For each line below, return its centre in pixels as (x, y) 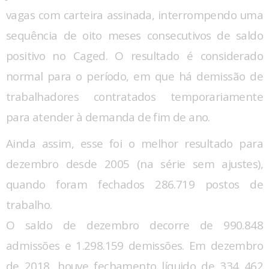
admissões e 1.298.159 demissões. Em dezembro (134, 245)
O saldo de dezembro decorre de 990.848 (134, 225)
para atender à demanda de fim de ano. (108, 117)
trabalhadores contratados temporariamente (134, 96)
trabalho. (29, 204)
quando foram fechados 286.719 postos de (134, 184)
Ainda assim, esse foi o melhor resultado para (134, 143)
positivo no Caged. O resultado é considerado (134, 56)
